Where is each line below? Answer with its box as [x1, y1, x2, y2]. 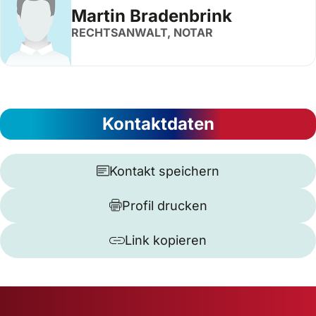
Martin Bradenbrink [71, 6, 232, 26]
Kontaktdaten [102, 113, 214, 134]
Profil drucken [121, 197, 207, 213]
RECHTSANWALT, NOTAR [71, 25, 213, 39]
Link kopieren [125, 233, 207, 248]
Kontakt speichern [109, 163, 219, 178]
